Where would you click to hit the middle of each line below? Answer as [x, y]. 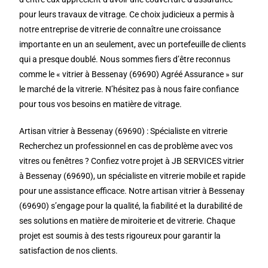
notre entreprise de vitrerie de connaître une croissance [120, 29]
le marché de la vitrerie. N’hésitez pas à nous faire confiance [129, 89]
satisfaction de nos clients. [69, 251]
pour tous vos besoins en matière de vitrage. [101, 104]
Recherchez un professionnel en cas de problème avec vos [126, 146]
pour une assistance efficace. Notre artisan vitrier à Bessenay [132, 191]
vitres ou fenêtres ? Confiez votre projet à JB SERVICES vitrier [132, 161]
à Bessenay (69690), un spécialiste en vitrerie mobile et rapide [133, 176]
